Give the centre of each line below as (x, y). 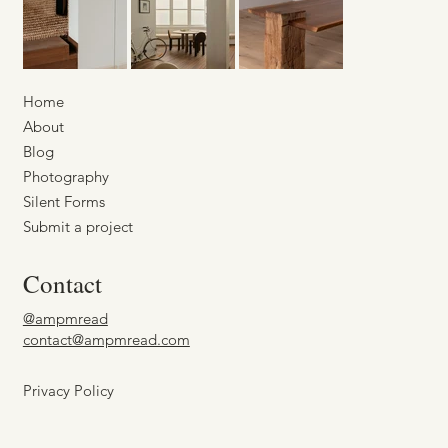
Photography (65, 177)
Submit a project (77, 227)
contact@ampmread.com (106, 340)
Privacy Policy (68, 391)
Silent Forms (63, 202)
